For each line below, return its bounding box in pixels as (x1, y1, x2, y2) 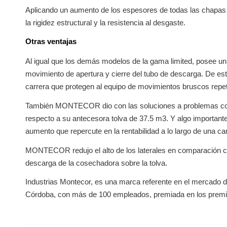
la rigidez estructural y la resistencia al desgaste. (25, 18, 185, 27)
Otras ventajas (25, 37, 77, 46)
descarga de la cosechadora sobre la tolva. (25, 158, 167, 167)
